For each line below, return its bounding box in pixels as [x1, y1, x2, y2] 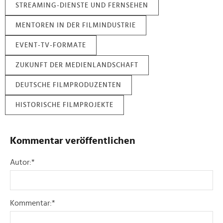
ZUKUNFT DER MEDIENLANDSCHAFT [15, 62, 138, 69]
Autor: [10, 158, 31, 167]
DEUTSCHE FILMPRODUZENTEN [15, 82, 121, 89]
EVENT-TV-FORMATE [15, 42, 86, 49]
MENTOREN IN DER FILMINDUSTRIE [15, 22, 136, 29]
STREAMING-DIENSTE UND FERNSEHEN [15, 2, 148, 9]
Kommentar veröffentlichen [10, 136, 135, 146]
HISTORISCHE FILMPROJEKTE [15, 102, 113, 109]
